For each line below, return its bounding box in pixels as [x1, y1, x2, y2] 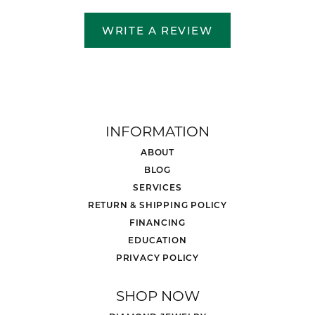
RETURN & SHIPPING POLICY [87, 199, 228, 211]
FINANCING [129, 217, 186, 229]
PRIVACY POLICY [115, 252, 200, 264]
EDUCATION [128, 234, 187, 246]
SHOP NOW [115, 286, 200, 305]
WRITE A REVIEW [102, 23, 213, 38]
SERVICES [133, 181, 182, 193]
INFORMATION [105, 122, 210, 141]
